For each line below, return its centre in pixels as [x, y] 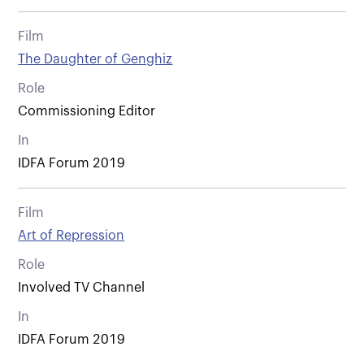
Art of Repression [71, 235]
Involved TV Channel [82, 287]
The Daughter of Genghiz [95, 59]
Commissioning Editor [87, 111]
